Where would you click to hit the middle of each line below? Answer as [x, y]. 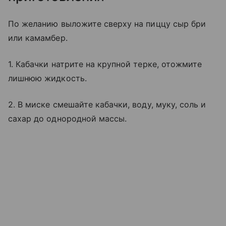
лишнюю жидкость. [47, 78]
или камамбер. [38, 38]
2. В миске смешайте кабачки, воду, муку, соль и [107, 104]
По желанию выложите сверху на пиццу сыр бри [107, 23]
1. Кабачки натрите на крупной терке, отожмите [105, 64]
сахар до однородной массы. [68, 118]
